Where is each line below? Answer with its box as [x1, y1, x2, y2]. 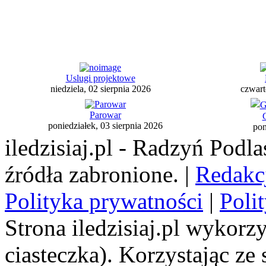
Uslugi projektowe [65, 73, 135, 84]
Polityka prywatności [5, 188, 203, 214]
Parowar [90, 110, 121, 121]
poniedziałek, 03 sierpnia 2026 [48, 121, 163, 131]
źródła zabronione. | [5, 161, 195, 188]
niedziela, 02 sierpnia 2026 [50, 84, 151, 94]
